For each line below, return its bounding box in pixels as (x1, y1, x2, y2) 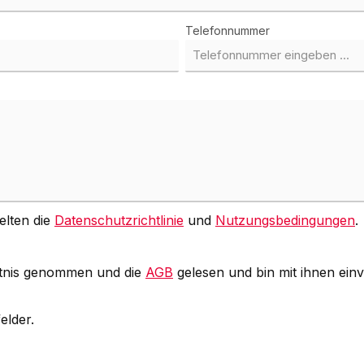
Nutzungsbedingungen (215, 212, 355, 229)
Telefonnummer (185, 24, 270, 38)
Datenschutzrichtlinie (54, 212, 184, 229)
